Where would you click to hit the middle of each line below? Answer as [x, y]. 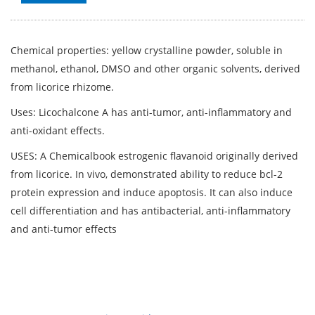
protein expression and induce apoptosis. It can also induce [152, 192]
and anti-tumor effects [64, 229]
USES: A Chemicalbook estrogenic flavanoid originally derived [154, 156]
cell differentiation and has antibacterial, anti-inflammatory [150, 211]
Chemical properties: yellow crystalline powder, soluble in [147, 50]
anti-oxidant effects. [58, 130]
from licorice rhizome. [62, 87]
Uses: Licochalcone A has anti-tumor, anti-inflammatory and [151, 112]
